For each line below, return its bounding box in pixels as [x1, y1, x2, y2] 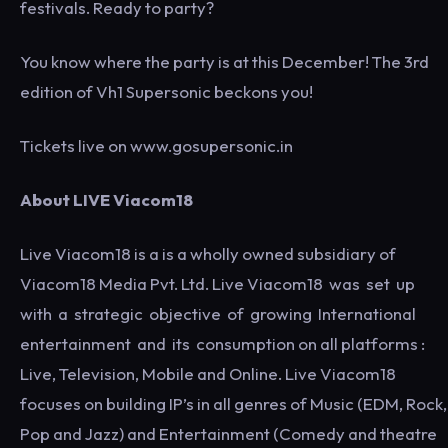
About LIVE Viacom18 [20, 189, 193, 210]
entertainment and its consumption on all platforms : [20, 333, 425, 354]
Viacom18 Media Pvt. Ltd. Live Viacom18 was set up [20, 273, 418, 294]
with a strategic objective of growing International [20, 303, 419, 324]
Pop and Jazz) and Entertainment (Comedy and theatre [20, 423, 437, 444]
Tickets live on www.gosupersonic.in [20, 135, 293, 156]
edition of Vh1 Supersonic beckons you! [20, 81, 313, 102]
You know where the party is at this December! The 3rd [20, 51, 429, 72]
